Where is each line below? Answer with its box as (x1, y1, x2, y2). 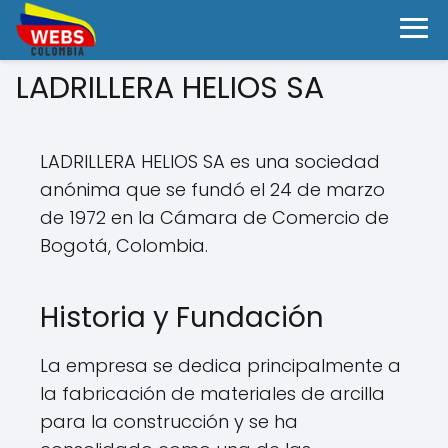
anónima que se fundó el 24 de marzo (40, 177, 385, 202)
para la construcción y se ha (40, 409, 298, 434)
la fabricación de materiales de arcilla (40, 381, 385, 406)
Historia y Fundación (40, 298, 324, 337)
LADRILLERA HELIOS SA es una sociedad (40, 149, 380, 174)
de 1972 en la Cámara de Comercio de (40, 205, 389, 230)
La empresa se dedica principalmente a (40, 353, 401, 378)
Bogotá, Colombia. (40, 233, 208, 258)
